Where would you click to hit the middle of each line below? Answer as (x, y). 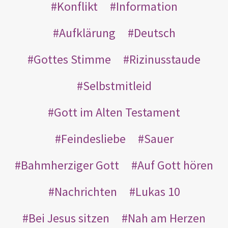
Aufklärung (87, 33)
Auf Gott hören (175, 165)
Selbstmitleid (117, 85)
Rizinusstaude (165, 59)
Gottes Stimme (72, 59)
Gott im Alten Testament (117, 112)
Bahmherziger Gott (70, 165)
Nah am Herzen (167, 218)
